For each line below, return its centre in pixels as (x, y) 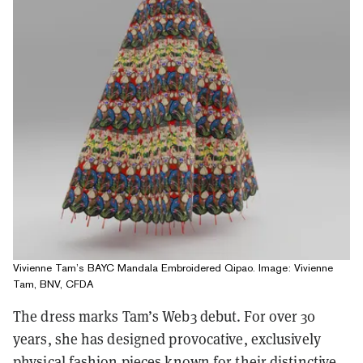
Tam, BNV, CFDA (53, 284)
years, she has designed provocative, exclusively (167, 339)
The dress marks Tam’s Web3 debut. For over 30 (164, 316)
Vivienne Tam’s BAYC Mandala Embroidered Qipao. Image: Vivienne (173, 267)
